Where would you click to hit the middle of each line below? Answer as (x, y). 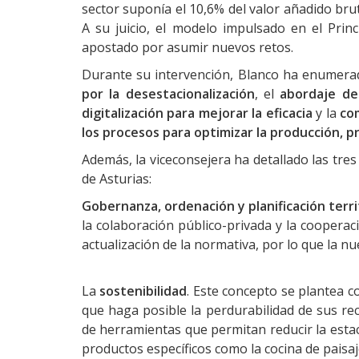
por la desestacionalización (168, 94)
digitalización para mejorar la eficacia (197, 113)
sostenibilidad (143, 291)
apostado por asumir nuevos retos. (188, 47)
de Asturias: (117, 179)
